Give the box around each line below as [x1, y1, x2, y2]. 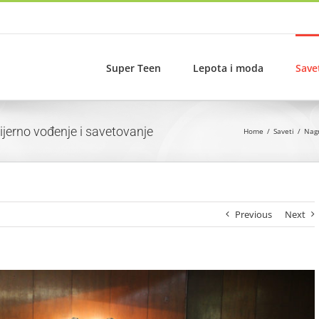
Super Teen [106, 61, 161, 75]
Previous [235, 208, 273, 221]
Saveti [273, 126, 294, 136]
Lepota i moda [193, 61, 263, 75]
